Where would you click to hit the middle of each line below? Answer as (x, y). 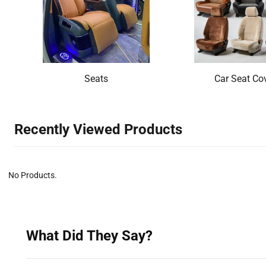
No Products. (33, 175)
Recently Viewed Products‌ (98, 129)
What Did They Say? (89, 236)
